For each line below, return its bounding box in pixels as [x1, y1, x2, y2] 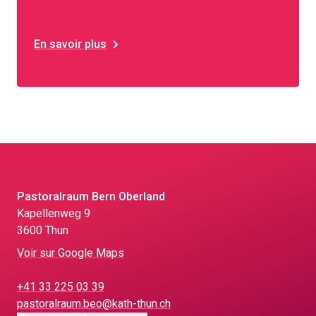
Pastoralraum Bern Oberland [17, 188, 165, 205]
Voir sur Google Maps [17, 245, 124, 262]
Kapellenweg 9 [17, 205, 90, 222]
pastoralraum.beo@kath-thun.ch [17, 296, 171, 312]
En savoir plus [34, 35, 107, 53]
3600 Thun [17, 222, 68, 239]
